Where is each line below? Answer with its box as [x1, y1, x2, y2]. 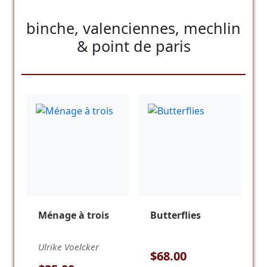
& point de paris [76, 36, 191, 56]
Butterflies [150, 209, 201, 222]
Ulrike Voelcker [38, 240, 99, 253]
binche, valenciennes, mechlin [26, 18, 241, 38]
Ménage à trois [38, 209, 109, 222]
